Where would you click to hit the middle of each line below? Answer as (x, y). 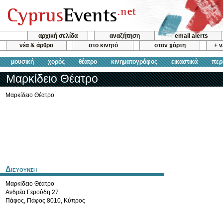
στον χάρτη (170, 46)
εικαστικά (184, 61)
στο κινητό (103, 46)
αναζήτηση (124, 36)
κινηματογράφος (134, 61)
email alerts (191, 36)
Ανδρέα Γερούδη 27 (32, 192)
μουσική (22, 61)
